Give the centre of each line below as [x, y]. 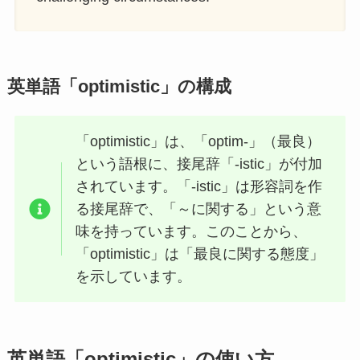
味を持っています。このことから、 [192, 232]
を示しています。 [134, 277]
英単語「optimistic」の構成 [119, 86]
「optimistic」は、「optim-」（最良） [198, 142]
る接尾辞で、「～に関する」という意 [199, 209]
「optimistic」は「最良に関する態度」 [200, 254]
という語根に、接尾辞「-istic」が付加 [199, 164]
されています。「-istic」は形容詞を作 [199, 187]
